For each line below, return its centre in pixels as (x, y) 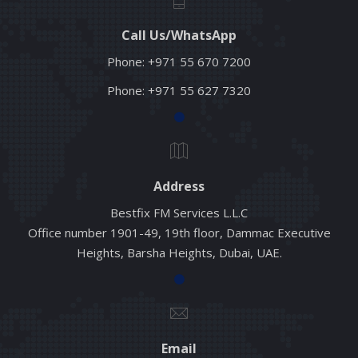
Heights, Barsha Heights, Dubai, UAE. (179, 252)
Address (179, 186)
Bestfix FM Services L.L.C (179, 212)
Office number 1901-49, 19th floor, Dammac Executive (179, 232)
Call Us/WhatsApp (179, 35)
